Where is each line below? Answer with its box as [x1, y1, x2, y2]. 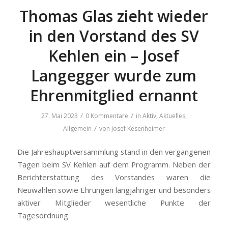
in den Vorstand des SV [28, 25, 199, 47]
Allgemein [63, 124, 92, 133]
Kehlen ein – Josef [48, 45, 180, 67]
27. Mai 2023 [41, 111, 78, 121]
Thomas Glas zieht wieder [19, 6, 209, 27]
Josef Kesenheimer [111, 124, 165, 133]
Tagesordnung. [17, 210, 70, 220]
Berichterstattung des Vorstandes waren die [17, 172, 211, 182]
